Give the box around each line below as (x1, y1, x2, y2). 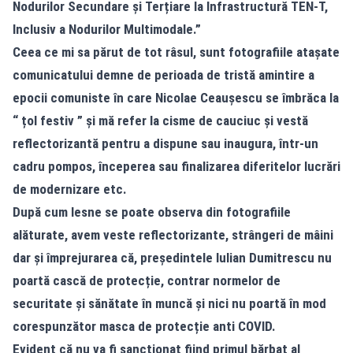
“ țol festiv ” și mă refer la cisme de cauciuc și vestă (13, 113, 308, 128)
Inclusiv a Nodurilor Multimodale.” (13, 21, 201, 37)
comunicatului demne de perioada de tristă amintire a (13, 67, 314, 83)
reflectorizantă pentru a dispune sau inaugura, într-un (13, 136, 318, 151)
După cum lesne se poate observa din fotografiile (13, 204, 291, 220)
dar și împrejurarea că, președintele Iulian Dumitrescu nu (13, 250, 332, 266)
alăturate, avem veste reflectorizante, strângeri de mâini (13, 227, 333, 243)
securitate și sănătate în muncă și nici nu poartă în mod (13, 295, 326, 311)
